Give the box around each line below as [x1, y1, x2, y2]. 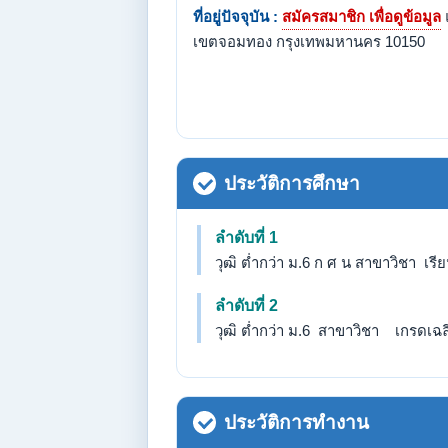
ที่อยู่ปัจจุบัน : [193, 8, 278, 25]
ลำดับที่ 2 [215, 297, 278, 314]
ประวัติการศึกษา [224, 173, 360, 194]
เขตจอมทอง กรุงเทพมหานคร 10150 [193, 33, 425, 50]
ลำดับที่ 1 [215, 229, 278, 246]
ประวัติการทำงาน [224, 412, 369, 433]
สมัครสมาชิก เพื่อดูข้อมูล [282, 8, 441, 25]
